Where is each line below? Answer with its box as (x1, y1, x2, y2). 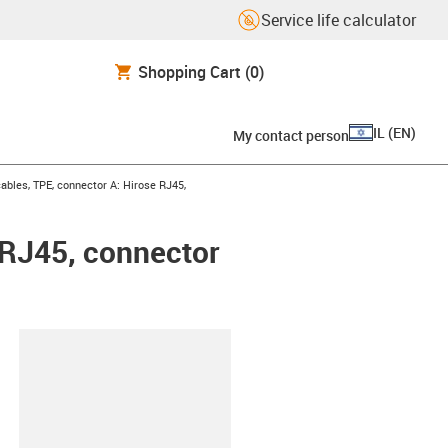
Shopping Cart (138, 60, 241, 83)
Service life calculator (261, 9, 416, 31)
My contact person (233, 125, 349, 145)
